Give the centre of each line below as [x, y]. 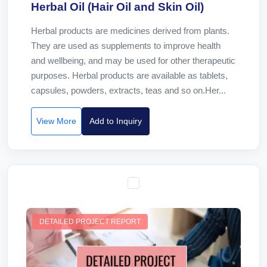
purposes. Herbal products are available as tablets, [129, 75]
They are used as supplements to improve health [126, 46]
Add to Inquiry [116, 121]
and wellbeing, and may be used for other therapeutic [133, 60]
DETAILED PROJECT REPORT [90, 222]
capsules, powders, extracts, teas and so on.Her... [128, 90]
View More [56, 121]
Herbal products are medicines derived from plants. [130, 31]
